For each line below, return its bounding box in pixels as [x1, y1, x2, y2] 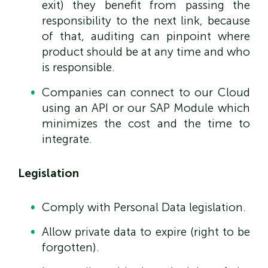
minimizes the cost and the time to [42, 116, 250, 130]
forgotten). [42, 240, 99, 255]
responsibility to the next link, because [42, 14, 250, 28]
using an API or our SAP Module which [42, 100, 250, 115]
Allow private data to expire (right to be [42, 225, 250, 239]
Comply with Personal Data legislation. [42, 200, 246, 214]
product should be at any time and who [42, 45, 250, 59]
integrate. [42, 132, 92, 146]
